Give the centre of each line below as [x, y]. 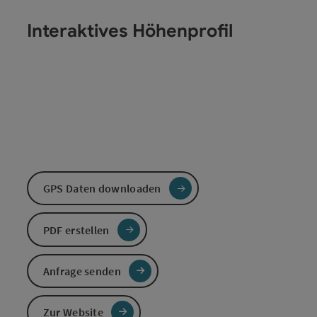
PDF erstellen [76, 230]
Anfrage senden [82, 271]
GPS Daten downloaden [102, 189]
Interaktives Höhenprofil [130, 31]
